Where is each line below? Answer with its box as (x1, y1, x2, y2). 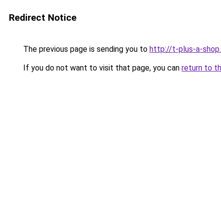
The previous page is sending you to (21, 44, 149, 54)
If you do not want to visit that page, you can (21, 63, 182, 73)
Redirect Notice (9, 12, 76, 23)
